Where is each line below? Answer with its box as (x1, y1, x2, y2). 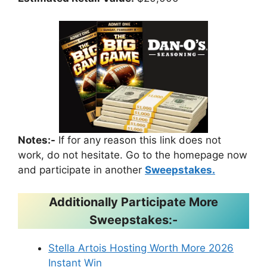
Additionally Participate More (49, 194, 218, 209)
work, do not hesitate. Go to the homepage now (18, 149, 247, 161)
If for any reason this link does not (55, 134, 221, 146)
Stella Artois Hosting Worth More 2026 (48, 241, 234, 254)
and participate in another (18, 164, 145, 176)
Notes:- (18, 134, 55, 146)
